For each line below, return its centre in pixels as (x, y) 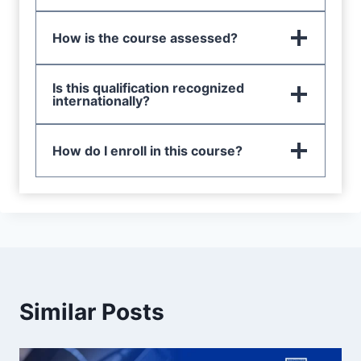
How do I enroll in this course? (147, 151)
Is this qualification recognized (148, 88)
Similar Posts (92, 312)
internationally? (101, 101)
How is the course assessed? (145, 38)
